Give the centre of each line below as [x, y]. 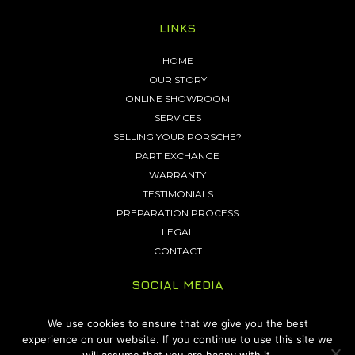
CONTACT [177, 251]
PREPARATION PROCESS [177, 213]
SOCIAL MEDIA [177, 285]
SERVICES [177, 118]
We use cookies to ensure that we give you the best [177, 323]
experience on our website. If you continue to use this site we [177, 339]
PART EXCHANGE [177, 156]
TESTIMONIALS [177, 194]
